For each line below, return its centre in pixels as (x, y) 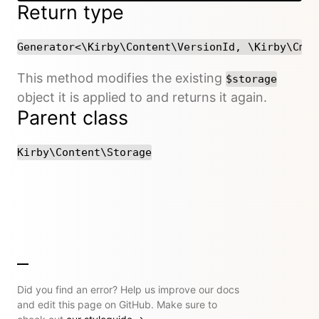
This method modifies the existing (121, 78)
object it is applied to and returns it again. (142, 97)
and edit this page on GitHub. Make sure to (117, 304)
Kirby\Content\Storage (84, 152)
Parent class (73, 117)
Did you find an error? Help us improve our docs (128, 289)
